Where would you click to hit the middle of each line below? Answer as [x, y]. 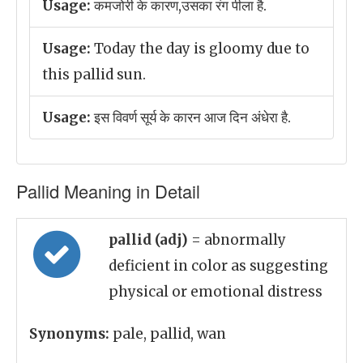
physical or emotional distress [216, 292]
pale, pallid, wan [168, 334]
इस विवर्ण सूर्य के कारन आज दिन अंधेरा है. [191, 117]
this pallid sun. [94, 75]
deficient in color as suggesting [218, 266]
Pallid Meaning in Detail [108, 191]
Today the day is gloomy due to [200, 49]
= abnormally [239, 240]
